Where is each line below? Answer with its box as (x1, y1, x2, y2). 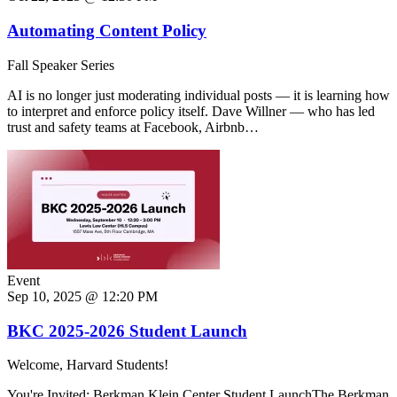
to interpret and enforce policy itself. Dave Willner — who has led (7, 103, 375, 119)
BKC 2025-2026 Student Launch (7, 321, 247, 340)
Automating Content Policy (7, 21, 206, 41)
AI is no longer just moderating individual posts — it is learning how (7, 87, 390, 103)
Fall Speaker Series (7, 57, 114, 73)
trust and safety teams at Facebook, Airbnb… (7, 119, 259, 135)
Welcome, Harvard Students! (7, 357, 168, 373)
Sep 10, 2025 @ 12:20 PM (7, 288, 158, 304)
